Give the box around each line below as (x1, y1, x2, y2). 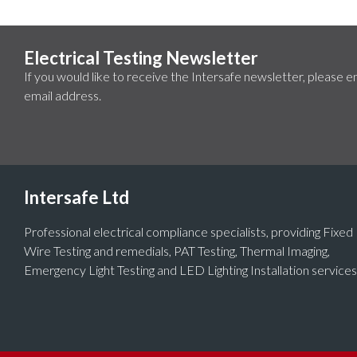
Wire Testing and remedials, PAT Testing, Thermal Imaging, (24, 242, 330, 258)
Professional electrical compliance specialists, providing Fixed (24, 223, 353, 239)
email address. (24, 87, 101, 103)
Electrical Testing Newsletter (24, 46, 258, 69)
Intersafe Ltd (24, 186, 129, 208)
